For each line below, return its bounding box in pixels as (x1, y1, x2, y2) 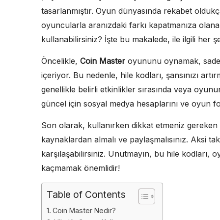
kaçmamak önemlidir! (41, 163, 120, 173)
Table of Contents (47, 188, 126, 200)
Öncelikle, (41, 55, 80, 66)
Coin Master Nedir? (52, 206, 116, 215)
